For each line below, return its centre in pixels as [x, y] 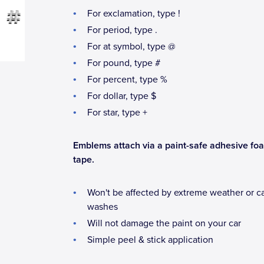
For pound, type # [124, 63]
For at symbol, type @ [131, 47]
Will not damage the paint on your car [164, 223]
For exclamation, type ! [134, 14]
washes [103, 207]
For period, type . [122, 30]
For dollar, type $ [122, 96]
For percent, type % [127, 80]
